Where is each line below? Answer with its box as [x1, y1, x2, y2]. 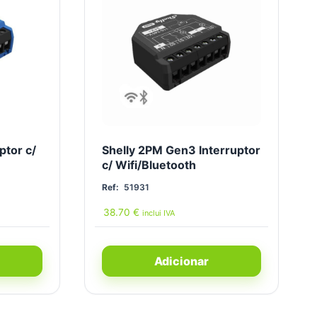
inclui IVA [142, 208, 175, 219]
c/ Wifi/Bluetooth [101, 158, 196, 173]
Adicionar [154, 254, 209, 269]
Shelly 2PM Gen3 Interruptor [101, 143, 260, 158]
